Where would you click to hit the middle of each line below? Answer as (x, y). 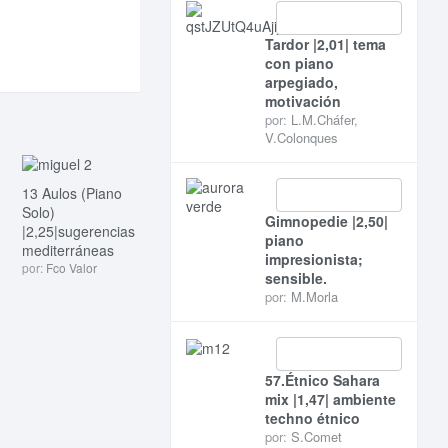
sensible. (295, 278)
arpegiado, (301, 82)
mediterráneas (67, 249)
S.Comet (316, 436)
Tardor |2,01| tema (325, 44)
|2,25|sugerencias (78, 230)
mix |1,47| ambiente (330, 399)
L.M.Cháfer (322, 119)
